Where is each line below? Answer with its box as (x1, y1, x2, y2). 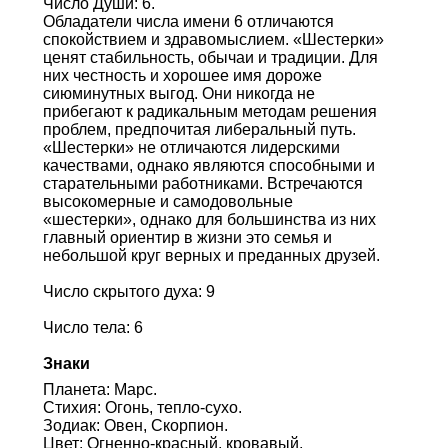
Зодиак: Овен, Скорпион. (42, 416, 228, 434)
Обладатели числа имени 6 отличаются (42, 12, 334, 30)
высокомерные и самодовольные (42, 192, 293, 210)
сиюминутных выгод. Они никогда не (42, 84, 315, 102)
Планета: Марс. (42, 380, 157, 398)
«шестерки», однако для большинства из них (42, 210, 376, 228)
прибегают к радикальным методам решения (42, 102, 377, 120)
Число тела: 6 (42, 318, 143, 336)
